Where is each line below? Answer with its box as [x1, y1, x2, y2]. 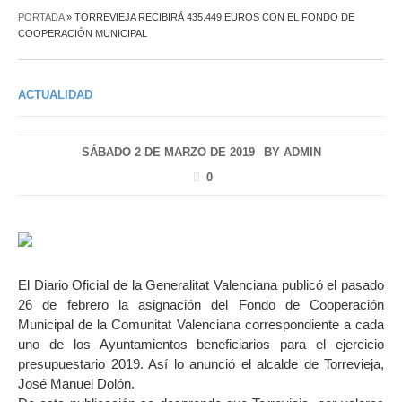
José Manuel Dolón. [18, 376, 135, 392]
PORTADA [18, 11, 64, 22]
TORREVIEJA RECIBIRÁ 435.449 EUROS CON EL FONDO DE [74, 11, 354, 22]
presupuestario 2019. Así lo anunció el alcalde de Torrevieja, [18, 356, 384, 372]
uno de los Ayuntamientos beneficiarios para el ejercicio [18, 336, 384, 353]
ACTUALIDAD [18, 87, 92, 101]
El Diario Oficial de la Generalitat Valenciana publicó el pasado [18, 277, 384, 293]
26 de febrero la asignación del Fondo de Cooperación [18, 297, 384, 313]
